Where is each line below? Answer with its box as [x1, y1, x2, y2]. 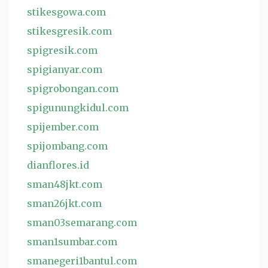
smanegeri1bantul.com [27, 255, 137, 267]
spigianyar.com [27, 63, 102, 75]
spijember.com [27, 121, 99, 133]
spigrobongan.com [27, 83, 118, 95]
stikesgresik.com [27, 25, 112, 37]
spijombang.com [27, 140, 108, 152]
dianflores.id [27, 159, 89, 171]
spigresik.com [27, 44, 98, 56]
